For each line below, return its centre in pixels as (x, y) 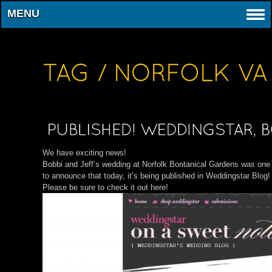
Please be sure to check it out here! (105, 187)
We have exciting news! (84, 153)
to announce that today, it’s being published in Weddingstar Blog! (156, 176)
